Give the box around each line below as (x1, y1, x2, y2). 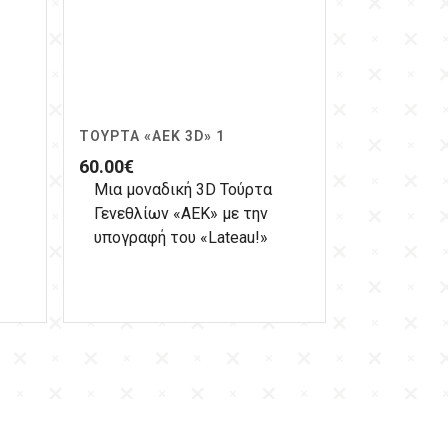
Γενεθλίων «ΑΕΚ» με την (94, 204, 268, 224)
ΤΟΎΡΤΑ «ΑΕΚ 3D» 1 (79, 128, 225, 145)
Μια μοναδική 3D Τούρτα (94, 180, 272, 200)
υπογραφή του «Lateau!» (94, 228, 268, 248)
